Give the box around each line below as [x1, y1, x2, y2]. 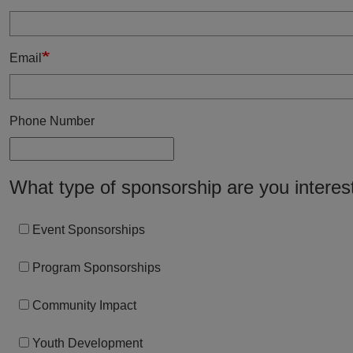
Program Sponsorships [32, 261, 161, 274]
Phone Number [9, 114, 95, 128]
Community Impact [32, 299, 136, 312]
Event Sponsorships [32, 223, 145, 236]
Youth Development [32, 336, 143, 350]
